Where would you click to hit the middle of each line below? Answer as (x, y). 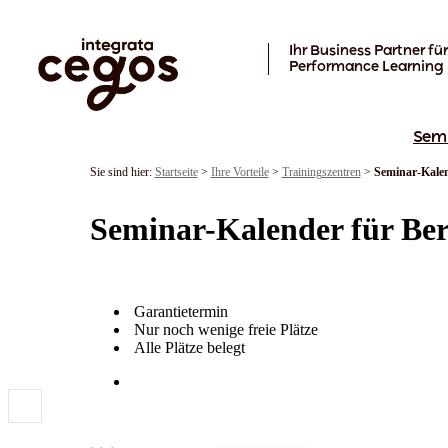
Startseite (176, 171)
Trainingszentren (321, 171)
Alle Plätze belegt (189, 348)
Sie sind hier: (122, 171)
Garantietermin (180, 312)
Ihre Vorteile (239, 171)
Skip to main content (72, 15)
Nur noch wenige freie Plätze (225, 330)
